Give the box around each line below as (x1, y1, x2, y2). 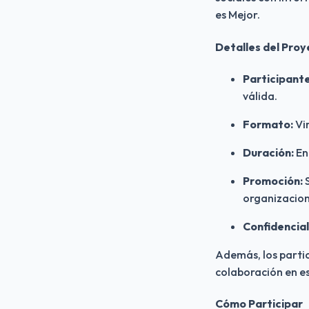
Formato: (243, 117, 293, 131)
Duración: (243, 145, 294, 159)
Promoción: (243, 173, 303, 188)
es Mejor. (215, 8, 260, 22)
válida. (243, 88, 277, 103)
